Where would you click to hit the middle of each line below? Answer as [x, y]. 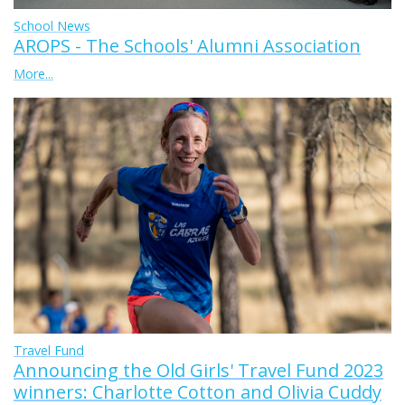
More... [33, 73]
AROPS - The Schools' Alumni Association [187, 45]
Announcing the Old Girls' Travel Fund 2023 [198, 370]
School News [52, 25]
